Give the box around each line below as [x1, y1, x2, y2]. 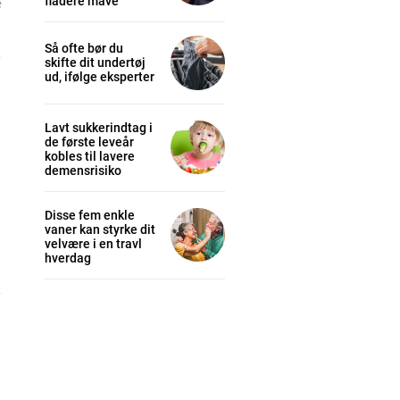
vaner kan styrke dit [45, 221, 155, 237]
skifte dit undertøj [45, 55, 146, 71]
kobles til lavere [45, 148, 135, 163]
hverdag [45, 250, 91, 265]
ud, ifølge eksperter [45, 70, 154, 85]
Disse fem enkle [45, 207, 135, 222]
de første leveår [45, 134, 134, 149]
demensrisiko [45, 162, 121, 178]
